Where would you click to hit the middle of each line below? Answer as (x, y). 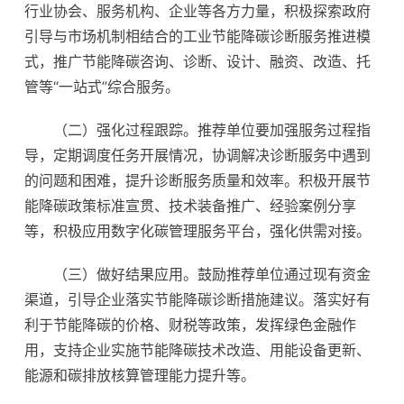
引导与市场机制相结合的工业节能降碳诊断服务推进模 (197, 36)
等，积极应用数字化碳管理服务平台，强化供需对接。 (197, 231)
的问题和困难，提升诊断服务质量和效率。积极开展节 (197, 180)
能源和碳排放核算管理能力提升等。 (140, 375)
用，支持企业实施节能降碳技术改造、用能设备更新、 (197, 350)
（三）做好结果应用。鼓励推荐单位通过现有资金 (212, 274)
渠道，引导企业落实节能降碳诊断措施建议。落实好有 (197, 299)
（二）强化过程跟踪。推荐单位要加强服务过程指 (212, 130)
